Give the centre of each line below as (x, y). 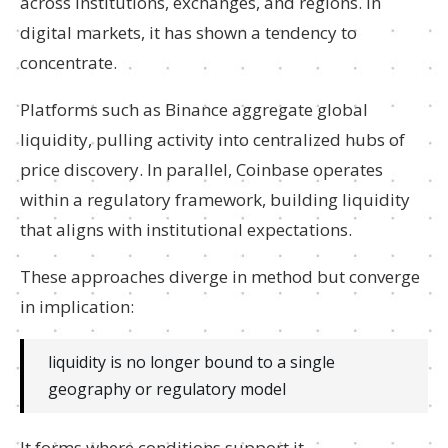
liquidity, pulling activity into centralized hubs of (212, 139)
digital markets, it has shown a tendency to (188, 32)
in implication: (77, 306)
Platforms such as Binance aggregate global (194, 109)
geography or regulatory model (167, 389)
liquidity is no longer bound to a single (191, 362)
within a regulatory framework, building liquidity (215, 199)
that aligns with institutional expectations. (186, 229)
